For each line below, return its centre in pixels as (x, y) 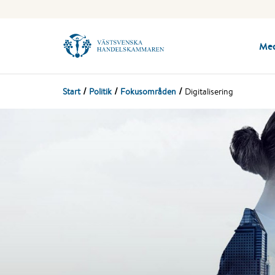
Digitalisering (209, 91)
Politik (100, 91)
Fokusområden (148, 91)
